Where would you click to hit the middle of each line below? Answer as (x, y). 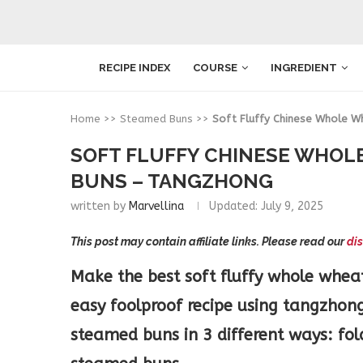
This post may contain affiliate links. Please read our (209, 241)
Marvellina (156, 206)
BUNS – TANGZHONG (172, 181)
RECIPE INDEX (135, 67)
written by (100, 206)
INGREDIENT (304, 67)
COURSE (215, 67)
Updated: (233, 206)
